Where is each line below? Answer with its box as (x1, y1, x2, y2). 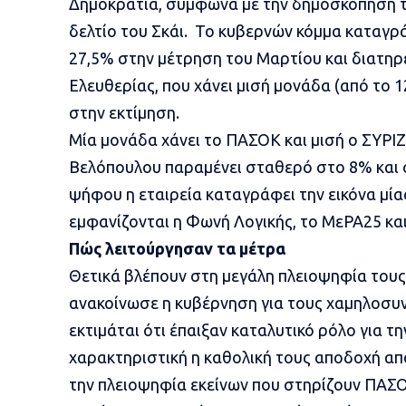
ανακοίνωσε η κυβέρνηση (68, 293, 261, 312)
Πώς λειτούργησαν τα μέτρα (68, 238, 289, 257)
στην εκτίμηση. (68, 102, 179, 121)
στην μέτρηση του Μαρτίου (113, 48, 325, 67)
